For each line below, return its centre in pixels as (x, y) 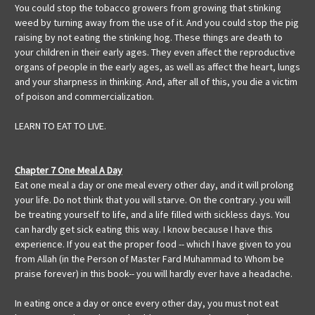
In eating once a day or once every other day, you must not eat (147, 303)
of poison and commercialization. (84, 97)
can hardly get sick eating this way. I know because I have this (144, 230)
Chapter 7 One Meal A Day (69, 171)
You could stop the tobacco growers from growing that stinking (148, 8)
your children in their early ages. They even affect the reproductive (155, 52)
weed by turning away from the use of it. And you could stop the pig (157, 23)
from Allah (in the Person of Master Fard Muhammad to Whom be (149, 259)
